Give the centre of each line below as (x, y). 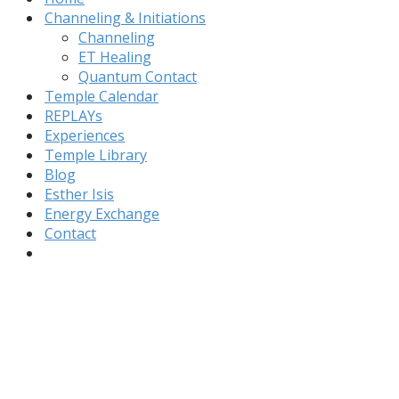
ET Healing (115, 57)
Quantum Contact (138, 77)
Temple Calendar (102, 97)
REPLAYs (73, 116)
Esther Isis (79, 195)
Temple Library (96, 155)
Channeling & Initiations (125, 18)
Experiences (85, 136)
